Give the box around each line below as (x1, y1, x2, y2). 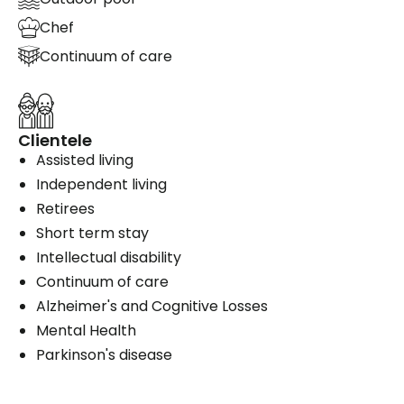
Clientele (18, 128, 92, 151)
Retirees (36, 197, 95, 219)
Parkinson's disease (36, 344, 172, 365)
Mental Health (36, 319, 136, 341)
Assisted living (36, 149, 133, 170)
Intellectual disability (36, 246, 181, 268)
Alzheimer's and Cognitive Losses (36, 295, 268, 317)
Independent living (36, 173, 167, 195)
